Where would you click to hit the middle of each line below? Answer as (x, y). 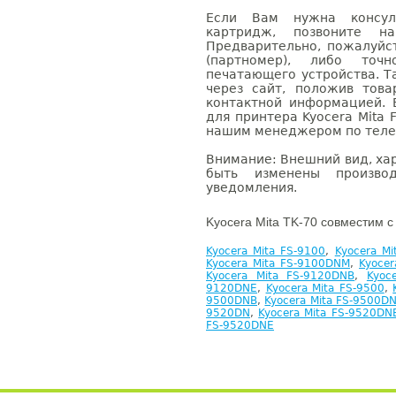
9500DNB (232, 301)
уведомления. (251, 187)
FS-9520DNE (240, 325)
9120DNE (232, 288)
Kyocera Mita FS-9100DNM (278, 263)
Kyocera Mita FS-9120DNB (281, 276)
